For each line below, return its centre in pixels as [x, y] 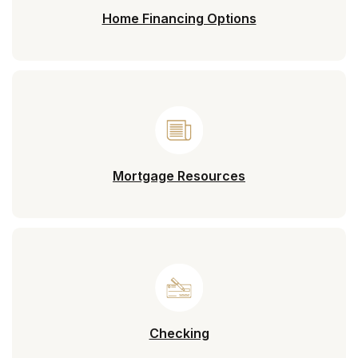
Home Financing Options [179, 18]
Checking [179, 333]
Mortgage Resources [179, 175]
